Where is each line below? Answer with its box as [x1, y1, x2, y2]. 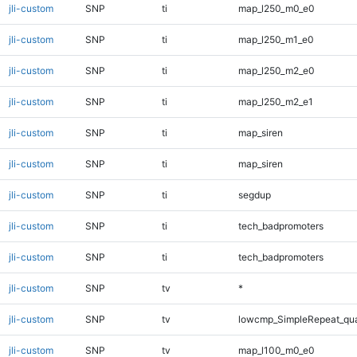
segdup [237, 188, 271, 201]
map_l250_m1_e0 [237, 33, 314, 45]
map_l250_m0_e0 [237, 2, 315, 14]
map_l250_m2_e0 [237, 64, 315, 76]
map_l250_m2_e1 [237, 95, 313, 108]
